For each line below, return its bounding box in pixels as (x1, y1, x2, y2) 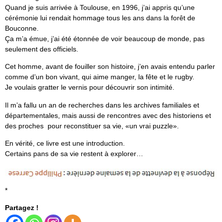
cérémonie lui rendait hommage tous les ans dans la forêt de (5, 13, 195, 22)
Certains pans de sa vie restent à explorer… (5, 150, 143, 158)
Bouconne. (5, 24, 39, 32)
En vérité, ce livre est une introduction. (5, 139, 125, 148)
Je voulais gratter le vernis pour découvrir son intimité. (5, 83, 174, 92)
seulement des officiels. (5, 45, 78, 53)
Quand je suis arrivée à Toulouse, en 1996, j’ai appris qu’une (5, 3, 195, 11)
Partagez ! (5, 204, 39, 212)
